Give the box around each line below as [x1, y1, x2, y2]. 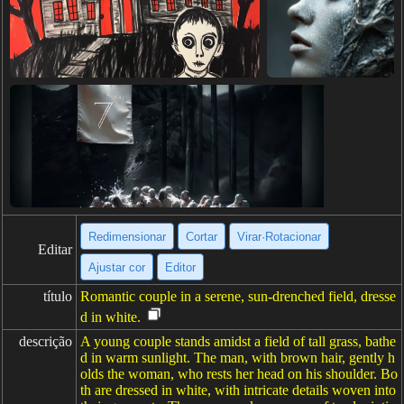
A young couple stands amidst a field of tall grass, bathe [80, 334, 396, 349]
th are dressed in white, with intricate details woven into [80, 382, 396, 398]
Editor [165, 260, 196, 274]
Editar [38, 242, 72, 257]
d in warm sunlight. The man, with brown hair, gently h [80, 350, 395, 365]
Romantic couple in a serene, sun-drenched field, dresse [80, 289, 396, 304]
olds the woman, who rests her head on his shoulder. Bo [80, 366, 398, 381]
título [43, 289, 72, 304]
